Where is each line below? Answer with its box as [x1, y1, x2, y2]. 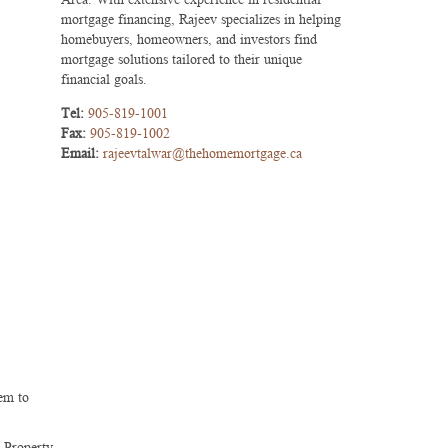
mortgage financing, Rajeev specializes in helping [61, 10, 341, 27]
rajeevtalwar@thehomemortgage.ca [103, 144, 302, 161]
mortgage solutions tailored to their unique [61, 50, 302, 67]
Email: [61, 144, 103, 161]
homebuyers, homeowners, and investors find [61, 30, 317, 47]
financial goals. [61, 70, 147, 87]
